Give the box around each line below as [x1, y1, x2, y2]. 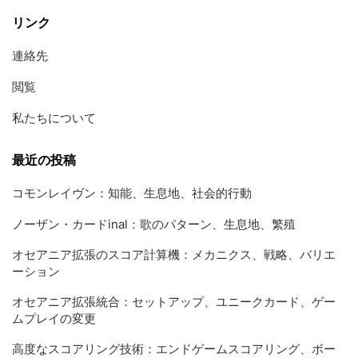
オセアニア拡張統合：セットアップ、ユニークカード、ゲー [12, 294, 336, 310]
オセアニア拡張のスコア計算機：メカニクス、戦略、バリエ [12, 247, 336, 263]
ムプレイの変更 [12, 311, 96, 327]
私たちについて [12, 110, 96, 126]
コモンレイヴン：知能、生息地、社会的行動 [12, 185, 252, 201]
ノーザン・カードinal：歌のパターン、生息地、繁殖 [12, 217, 296, 233]
